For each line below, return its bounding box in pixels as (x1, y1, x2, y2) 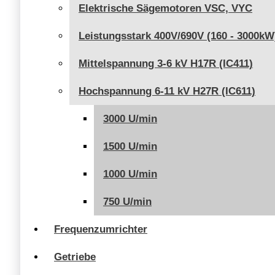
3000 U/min (103, 112, 157, 125)
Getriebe (54, 250, 96, 263)
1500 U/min (103, 140, 157, 152)
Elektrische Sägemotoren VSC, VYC (79, 2, 252, 14)
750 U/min (103, 195, 152, 207)
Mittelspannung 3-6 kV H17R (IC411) (79, 57, 253, 69)
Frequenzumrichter (54, 223, 147, 235)
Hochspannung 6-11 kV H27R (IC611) (79, 85, 255, 97)
